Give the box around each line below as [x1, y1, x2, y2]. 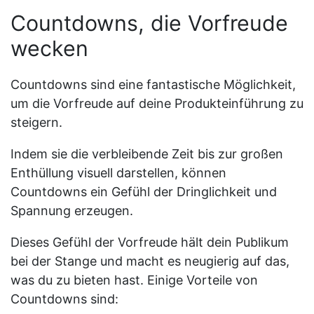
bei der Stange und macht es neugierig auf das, [11, 253, 289, 268]
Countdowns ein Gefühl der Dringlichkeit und [11, 184, 277, 199]
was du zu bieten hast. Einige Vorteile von [11, 272, 258, 287]
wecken [11, 35, 88, 61]
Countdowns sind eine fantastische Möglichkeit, [11, 76, 296, 92]
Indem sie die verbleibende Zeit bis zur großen [11, 146, 283, 161]
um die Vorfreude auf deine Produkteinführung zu [11, 95, 303, 111]
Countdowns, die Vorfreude [11, 10, 288, 36]
